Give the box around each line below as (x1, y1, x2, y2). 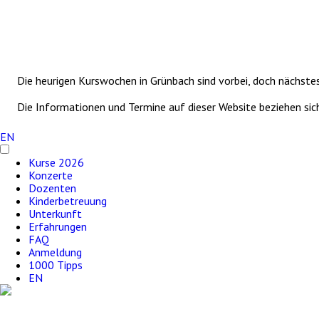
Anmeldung (28, 245, 82, 259)
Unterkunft (28, 206, 82, 221)
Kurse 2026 (28, 155, 84, 169)
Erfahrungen (28, 219, 87, 234)
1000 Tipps (28, 258, 83, 272)
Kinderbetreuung (28, 194, 107, 208)
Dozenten (28, 181, 76, 195)
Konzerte (28, 168, 73, 182)
